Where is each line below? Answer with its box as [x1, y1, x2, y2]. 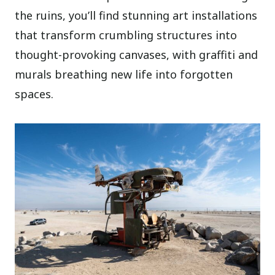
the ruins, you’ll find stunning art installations [15, 8, 258, 23]
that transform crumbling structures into [15, 28, 238, 43]
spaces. [15, 87, 54, 102]
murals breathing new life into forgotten [15, 67, 233, 82]
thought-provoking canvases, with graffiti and [15, 47, 258, 63]
